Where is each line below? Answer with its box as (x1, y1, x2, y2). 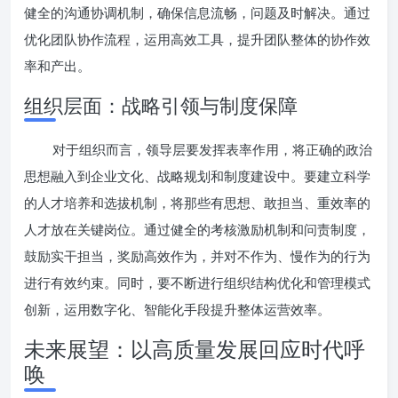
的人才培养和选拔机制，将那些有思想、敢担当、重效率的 (24, 194, 370, 211)
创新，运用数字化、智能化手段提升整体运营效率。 (24, 300, 330, 318)
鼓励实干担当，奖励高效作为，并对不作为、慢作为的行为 (24, 247, 370, 265)
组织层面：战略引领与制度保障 (24, 92, 298, 118)
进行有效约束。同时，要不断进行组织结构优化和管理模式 (24, 274, 370, 291)
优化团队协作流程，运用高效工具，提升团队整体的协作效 (24, 30, 370, 48)
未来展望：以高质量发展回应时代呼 (24, 334, 365, 363)
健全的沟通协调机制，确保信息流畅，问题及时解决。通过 (24, 4, 370, 21)
